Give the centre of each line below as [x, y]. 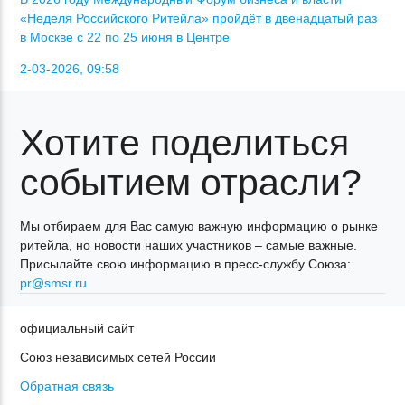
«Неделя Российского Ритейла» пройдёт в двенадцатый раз [199, 19]
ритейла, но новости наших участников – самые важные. [189, 245]
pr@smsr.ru [54, 283]
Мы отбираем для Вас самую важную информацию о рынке [199, 226]
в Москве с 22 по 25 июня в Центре [125, 38]
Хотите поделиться [185, 142]
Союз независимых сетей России [118, 357]
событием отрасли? [191, 182]
